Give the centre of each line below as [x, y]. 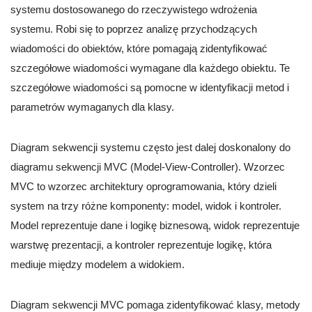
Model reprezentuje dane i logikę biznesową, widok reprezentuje [155, 226]
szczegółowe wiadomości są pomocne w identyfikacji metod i [150, 88]
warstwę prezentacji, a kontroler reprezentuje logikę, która [141, 245]
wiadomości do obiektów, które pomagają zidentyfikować [139, 49]
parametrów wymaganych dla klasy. [92, 107]
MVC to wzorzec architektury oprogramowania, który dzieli [143, 187]
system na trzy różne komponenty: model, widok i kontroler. [146, 206]
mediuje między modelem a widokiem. [97, 265]
